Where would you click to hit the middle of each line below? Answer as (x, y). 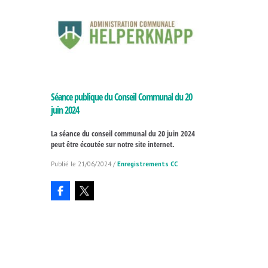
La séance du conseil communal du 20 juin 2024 (123, 133)
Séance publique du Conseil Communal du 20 (121, 97)
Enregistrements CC (147, 164)
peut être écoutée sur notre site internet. (112, 144)
